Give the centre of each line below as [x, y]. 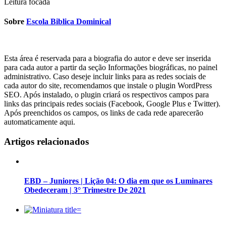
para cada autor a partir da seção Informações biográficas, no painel [111, 68]
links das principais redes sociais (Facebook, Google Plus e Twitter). [112, 104]
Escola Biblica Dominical [69, 21]
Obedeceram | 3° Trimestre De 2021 [85, 190]
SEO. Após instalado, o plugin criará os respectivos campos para [106, 95]
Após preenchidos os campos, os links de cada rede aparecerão [104, 113]
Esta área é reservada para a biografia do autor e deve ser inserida [107, 59]
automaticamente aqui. [40, 122]
